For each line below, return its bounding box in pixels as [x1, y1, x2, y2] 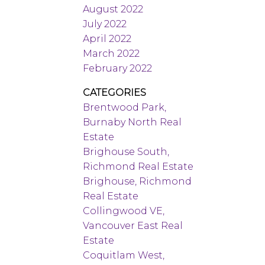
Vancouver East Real [83, 219, 183, 231]
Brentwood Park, [83, 101, 167, 113]
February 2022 [83, 62, 153, 74]
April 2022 [83, 33, 132, 44]
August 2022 [83, 3, 144, 15]
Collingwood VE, [83, 205, 165, 216]
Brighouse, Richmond [83, 175, 192, 187]
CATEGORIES [83, 86, 147, 98]
